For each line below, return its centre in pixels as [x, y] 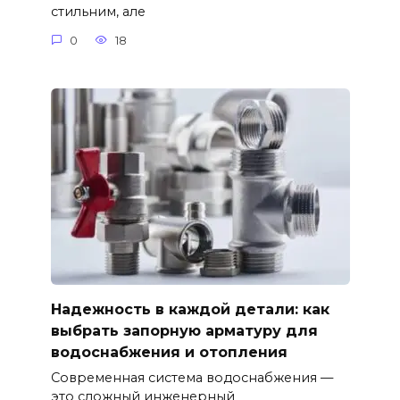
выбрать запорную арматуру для [184, 330]
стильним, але [98, 12]
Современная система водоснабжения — [192, 378]
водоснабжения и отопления [169, 352]
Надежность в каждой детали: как [190, 309]
